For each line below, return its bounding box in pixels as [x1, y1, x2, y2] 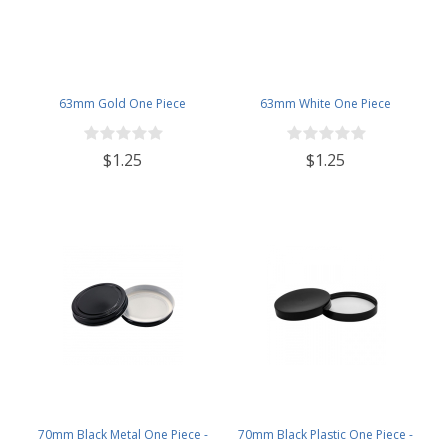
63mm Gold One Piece [59, 94, 186, 112]
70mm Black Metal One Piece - [37, 425, 208, 443]
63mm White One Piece [260, 94, 391, 112]
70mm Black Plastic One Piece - [238, 425, 413, 443]
